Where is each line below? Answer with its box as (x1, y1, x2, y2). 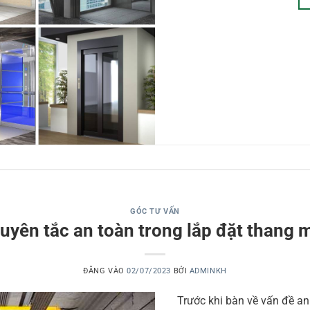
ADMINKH (189, 266, 227, 275)
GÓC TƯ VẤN (130, 207, 180, 217)
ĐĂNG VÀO (83, 266, 127, 275)
